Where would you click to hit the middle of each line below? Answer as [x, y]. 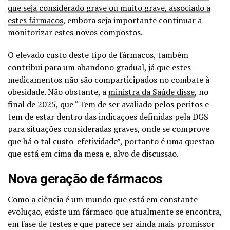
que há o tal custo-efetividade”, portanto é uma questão [111, 141]
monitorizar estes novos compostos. [75, 32]
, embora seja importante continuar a [132, 20]
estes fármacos [35, 20]
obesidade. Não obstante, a [58, 92]
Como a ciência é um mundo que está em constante [103, 199]
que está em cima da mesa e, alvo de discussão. [93, 153]
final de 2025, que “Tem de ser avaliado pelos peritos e [108, 104]
